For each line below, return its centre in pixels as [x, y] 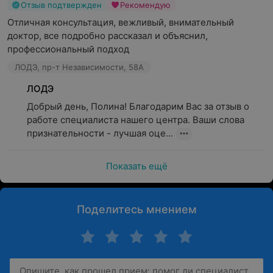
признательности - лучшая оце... [100, 133]
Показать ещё [136, 166]
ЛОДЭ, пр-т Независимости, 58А [79, 67]
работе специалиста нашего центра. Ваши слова [136, 120]
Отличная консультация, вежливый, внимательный [121, 22]
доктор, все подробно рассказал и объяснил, [108, 36]
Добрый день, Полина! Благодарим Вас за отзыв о [138, 106]
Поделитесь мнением [136, 209]
